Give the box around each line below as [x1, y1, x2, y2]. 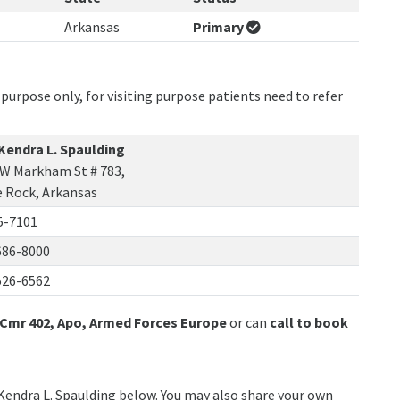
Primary [193, 18, 246, 37]
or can [227, 313, 270, 332]
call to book [270, 313, 348, 332]
